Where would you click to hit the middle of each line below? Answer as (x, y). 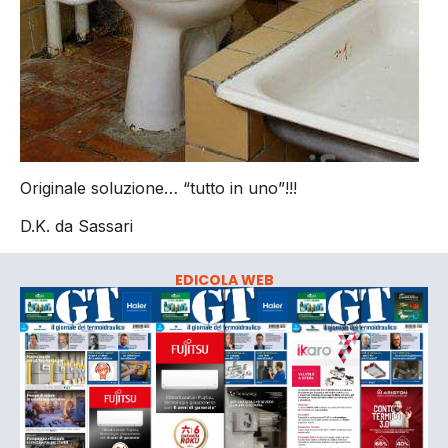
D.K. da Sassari (76, 226)
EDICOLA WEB (224, 279)
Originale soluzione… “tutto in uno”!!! (158, 188)
